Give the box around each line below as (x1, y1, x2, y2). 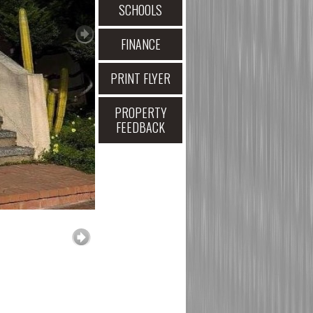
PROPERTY (114, 103, 167, 122)
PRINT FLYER (110, 69, 170, 87)
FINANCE (120, 35, 161, 53)
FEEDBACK (116, 118, 165, 136)
